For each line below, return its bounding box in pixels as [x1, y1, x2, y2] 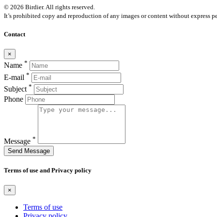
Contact [4, 30, 25, 38]
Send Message [8, 147, 50, 155]
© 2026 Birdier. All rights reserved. [4, 3, 95, 11]
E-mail [4, 73, 26, 81]
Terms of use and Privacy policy [4, 167, 92, 174]
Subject [4, 84, 29, 93]
